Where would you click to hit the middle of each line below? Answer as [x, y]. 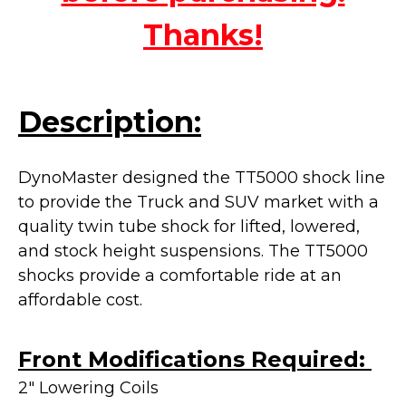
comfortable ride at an [251, 275]
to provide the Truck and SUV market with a [198, 202]
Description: [110, 121]
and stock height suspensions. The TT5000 [193, 251]
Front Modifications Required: [195, 359]
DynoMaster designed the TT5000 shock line [202, 177]
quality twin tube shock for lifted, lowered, [189, 226]
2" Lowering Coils [88, 387]
